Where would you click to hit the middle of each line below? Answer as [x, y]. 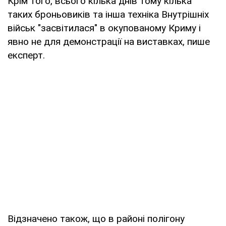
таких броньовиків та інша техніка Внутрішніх [108, 14]
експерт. [26, 55]
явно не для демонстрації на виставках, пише [109, 41]
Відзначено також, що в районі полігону [96, 218]
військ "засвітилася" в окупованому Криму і [104, 28]
